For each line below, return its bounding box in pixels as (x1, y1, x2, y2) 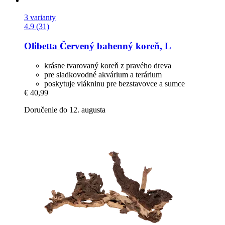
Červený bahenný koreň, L (57, 41, 171, 52)
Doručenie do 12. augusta (24, 105, 105, 114)
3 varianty (24, 13, 56, 22)
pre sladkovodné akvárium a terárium (44, 70, 162, 79)
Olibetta (24, 41, 57, 52)
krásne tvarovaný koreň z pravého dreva (44, 61, 171, 70)
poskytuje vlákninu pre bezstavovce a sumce (44, 79, 185, 88)
